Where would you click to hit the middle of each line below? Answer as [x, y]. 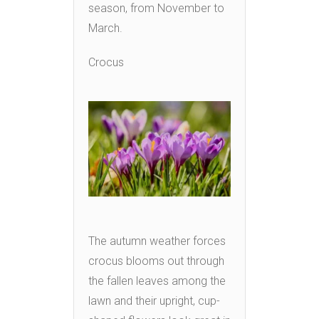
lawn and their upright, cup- [154, 300]
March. [105, 28]
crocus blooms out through [156, 261]
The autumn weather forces [157, 241]
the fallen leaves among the [157, 281]
